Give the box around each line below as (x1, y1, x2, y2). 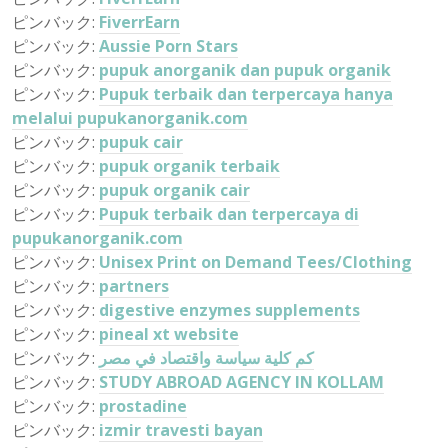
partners (99, 275, 169, 297)
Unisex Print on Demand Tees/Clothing (99, 251, 412, 273)
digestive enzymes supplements (99, 299, 360, 321)
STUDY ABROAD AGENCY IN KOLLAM (99, 371, 384, 393)
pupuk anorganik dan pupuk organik (99, 59, 391, 81)
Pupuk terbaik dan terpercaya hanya (99, 83, 393, 105)
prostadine (99, 395, 187, 417)
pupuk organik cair (99, 179, 250, 201)
